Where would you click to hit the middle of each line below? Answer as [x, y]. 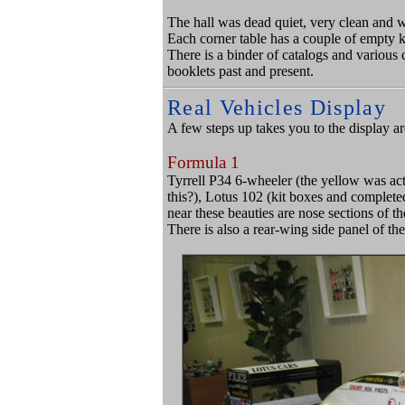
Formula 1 [203, 162]
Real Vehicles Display [277, 108]
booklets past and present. [240, 71]
